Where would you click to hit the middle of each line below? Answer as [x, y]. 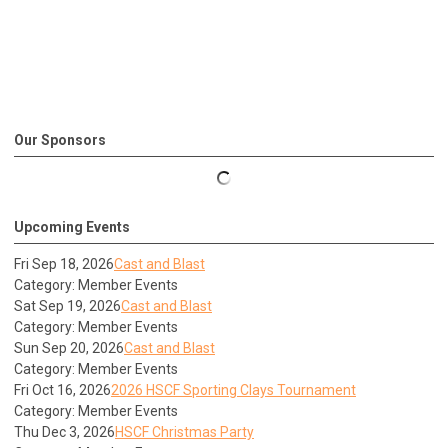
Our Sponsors [60, 140]
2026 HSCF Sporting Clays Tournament [233, 390]
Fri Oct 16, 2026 [62, 390]
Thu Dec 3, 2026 [64, 432]
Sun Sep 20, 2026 [69, 348]
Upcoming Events [72, 227]
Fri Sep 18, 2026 [64, 264]
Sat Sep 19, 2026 [67, 306]
